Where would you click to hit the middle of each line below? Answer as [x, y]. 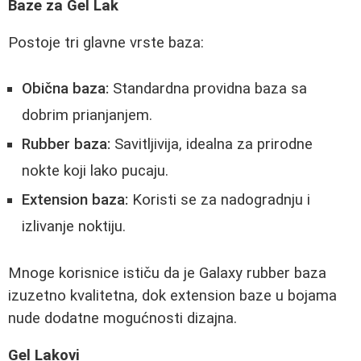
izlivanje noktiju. [74, 227]
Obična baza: [65, 89]
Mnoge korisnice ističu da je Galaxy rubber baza [167, 273]
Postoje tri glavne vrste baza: [106, 43]
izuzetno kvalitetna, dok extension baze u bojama [172, 295]
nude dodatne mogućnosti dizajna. [122, 318]
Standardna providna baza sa [208, 89]
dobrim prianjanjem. [87, 116]
